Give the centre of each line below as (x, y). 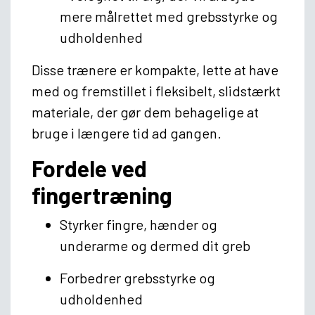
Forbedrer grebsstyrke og (137, 277)
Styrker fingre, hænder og (139, 224)
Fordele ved (89, 168)
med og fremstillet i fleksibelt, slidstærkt (156, 90)
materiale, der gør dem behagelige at (145, 111)
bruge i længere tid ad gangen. (127, 133)
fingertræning (102, 194)
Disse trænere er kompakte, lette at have (155, 69)
